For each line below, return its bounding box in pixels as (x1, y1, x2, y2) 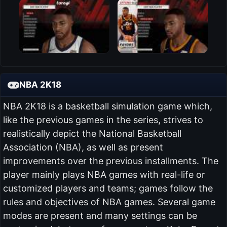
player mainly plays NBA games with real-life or (3, 169, 205, 180)
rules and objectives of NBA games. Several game (3, 196, 215, 207)
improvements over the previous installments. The (3, 155, 218, 166)
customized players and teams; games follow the (3, 182, 213, 194)
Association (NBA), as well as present (3, 141, 163, 153)
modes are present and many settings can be (3, 210, 197, 221)
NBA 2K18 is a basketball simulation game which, (3, 100, 212, 111)
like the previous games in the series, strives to (3, 114, 203, 125)
